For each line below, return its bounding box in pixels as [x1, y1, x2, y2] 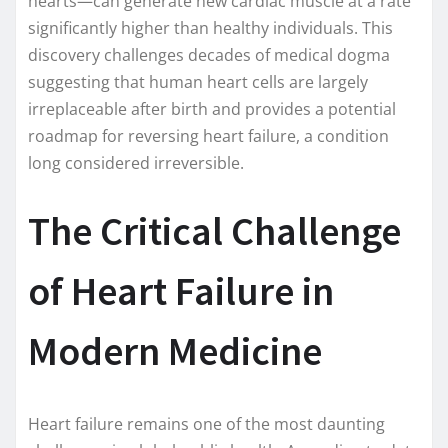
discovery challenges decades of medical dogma [28, 44, 390, 67]
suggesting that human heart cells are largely [28, 71, 368, 94]
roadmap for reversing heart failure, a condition [28, 125, 389, 148]
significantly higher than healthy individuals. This [28, 17, 393, 40]
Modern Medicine [28, 326, 322, 377]
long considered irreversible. [28, 152, 244, 175]
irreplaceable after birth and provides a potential [28, 98, 396, 121]
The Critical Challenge [28, 206, 401, 257]
